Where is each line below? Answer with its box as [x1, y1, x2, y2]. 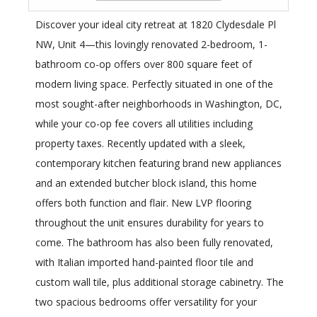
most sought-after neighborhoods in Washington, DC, [35, 97, 282, 111]
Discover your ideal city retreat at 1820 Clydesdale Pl [35, 18, 276, 32]
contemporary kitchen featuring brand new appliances [35, 156, 282, 171]
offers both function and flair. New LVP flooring [35, 196, 251, 210]
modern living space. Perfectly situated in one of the [35, 77, 273, 91]
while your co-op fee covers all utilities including [35, 117, 253, 131]
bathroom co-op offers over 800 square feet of [35, 57, 252, 71]
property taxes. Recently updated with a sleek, [35, 137, 246, 151]
